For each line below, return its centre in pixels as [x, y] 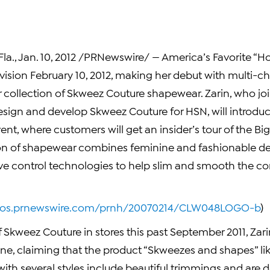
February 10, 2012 [71, 74]
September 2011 [208, 231]
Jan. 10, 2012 [47, 56]
